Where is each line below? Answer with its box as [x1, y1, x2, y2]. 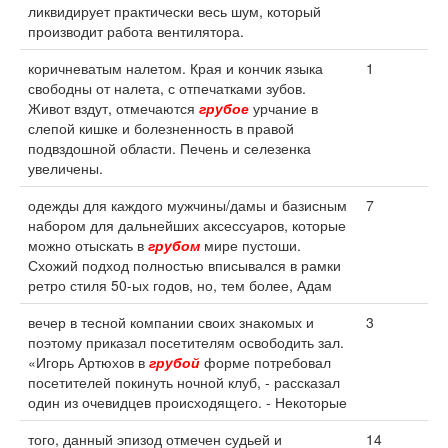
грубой [149, 352, 200, 372]
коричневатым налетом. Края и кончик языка [28, 58, 323, 78]
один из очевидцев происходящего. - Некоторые [28, 392, 347, 412]
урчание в [249, 98, 318, 118]
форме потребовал [200, 352, 331, 372]
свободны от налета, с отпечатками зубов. [28, 78, 306, 98]
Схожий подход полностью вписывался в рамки [28, 255, 341, 275]
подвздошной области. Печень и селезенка [28, 138, 311, 158]
